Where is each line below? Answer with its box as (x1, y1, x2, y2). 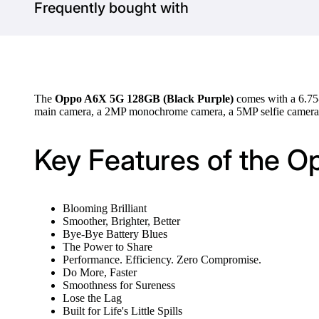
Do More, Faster (63, 266, 137, 279)
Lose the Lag (63, 292, 122, 305)
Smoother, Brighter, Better (63, 215, 180, 228)
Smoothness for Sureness (63, 279, 175, 292)
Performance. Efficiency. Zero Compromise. (63, 253, 261, 266)
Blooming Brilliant (63, 202, 147, 215)
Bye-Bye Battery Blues (63, 228, 167, 241)
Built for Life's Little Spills (63, 305, 182, 318)
